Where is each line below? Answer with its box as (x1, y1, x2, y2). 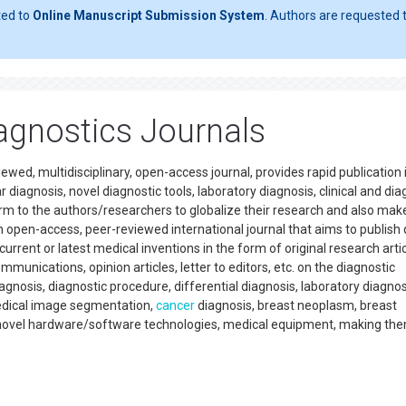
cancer (156, 298, 195, 313)
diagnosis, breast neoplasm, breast (195, 298, 397, 313)
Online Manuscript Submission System (33, 8, 265, 23)
